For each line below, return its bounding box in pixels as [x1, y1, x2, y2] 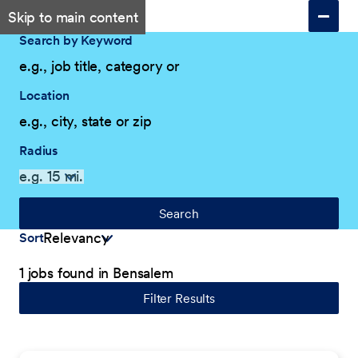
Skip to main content [8, 8, 138, 26]
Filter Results [143, 290, 215, 306]
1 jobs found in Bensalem [19, 264, 173, 282]
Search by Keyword [19, 32, 133, 48]
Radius [19, 142, 58, 158]
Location [19, 87, 70, 103]
